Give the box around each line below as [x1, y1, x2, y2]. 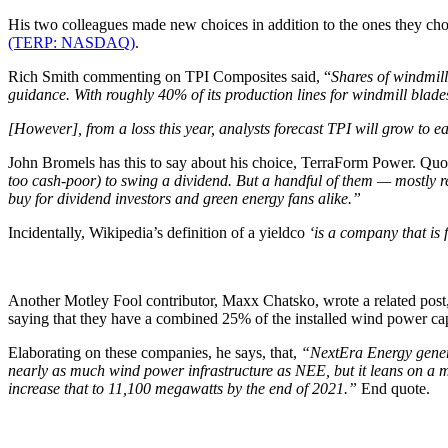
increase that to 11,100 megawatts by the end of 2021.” [8, 379, 357, 397]
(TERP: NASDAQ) [8, 33, 135, 51]
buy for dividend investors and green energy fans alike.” [8, 189, 361, 207]
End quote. [357, 379, 430, 397]
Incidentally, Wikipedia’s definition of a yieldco [8, 223, 309, 241]
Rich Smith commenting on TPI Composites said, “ [8, 67, 331, 85]
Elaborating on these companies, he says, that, [8, 343, 301, 361]
